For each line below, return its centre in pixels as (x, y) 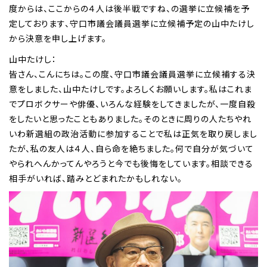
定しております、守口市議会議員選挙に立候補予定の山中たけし (132, 24)
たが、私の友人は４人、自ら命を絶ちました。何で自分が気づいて (131, 148)
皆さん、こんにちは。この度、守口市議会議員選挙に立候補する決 (132, 74)
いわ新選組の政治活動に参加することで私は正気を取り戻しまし (133, 133)
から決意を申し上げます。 (58, 38)
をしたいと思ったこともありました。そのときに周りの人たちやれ (130, 118)
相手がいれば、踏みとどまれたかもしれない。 (96, 178)
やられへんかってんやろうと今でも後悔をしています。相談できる (131, 163)
